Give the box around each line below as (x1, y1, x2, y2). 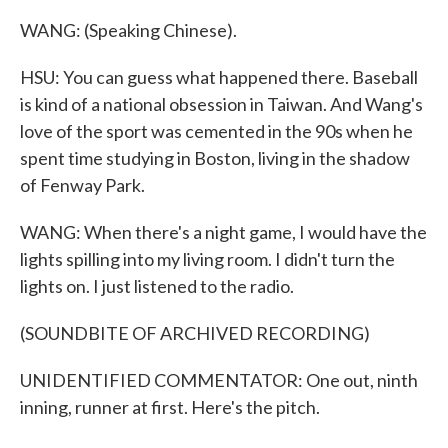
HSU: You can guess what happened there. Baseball (20, 66, 418, 88)
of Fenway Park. (20, 174, 145, 196)
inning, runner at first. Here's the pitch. (20, 396, 320, 418)
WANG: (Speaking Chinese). (20, 19, 237, 41)
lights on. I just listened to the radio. (20, 275, 294, 297)
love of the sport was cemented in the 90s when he (20, 120, 413, 142)
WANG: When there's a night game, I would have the (20, 221, 427, 243)
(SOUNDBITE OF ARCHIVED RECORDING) (20, 322, 370, 344)
